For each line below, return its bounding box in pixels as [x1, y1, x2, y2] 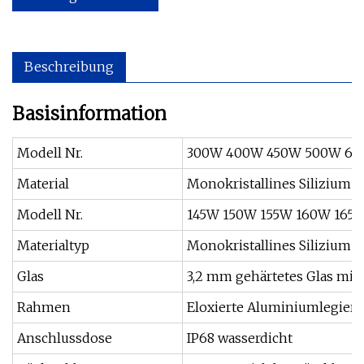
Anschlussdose [17, 330, 112, 346]
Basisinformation [12, 102, 167, 125]
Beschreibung [24, 58, 114, 75]
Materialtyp [17, 237, 89, 253]
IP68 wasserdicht [187, 330, 292, 346]
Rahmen [17, 299, 71, 315]
